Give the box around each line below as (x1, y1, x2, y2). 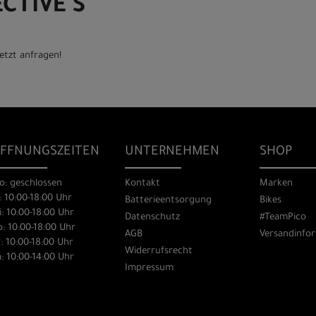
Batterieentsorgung (125, 195, 212, 206)
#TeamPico (259, 212, 306, 223)
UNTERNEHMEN (125, 145, 220, 159)
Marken (259, 178, 293, 189)
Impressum (125, 262, 174, 274)
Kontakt (125, 178, 161, 189)
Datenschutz (125, 212, 181, 223)
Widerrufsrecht (125, 245, 193, 257)
